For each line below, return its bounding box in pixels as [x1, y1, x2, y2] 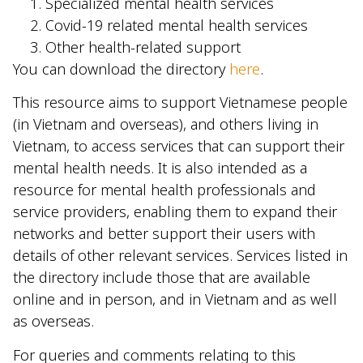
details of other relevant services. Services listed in [13, 246, 348, 266]
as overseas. [13, 311, 94, 331]
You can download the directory [13, 58, 229, 79]
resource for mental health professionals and [13, 180, 316, 200]
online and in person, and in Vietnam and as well [13, 289, 337, 310]
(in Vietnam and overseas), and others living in [13, 114, 318, 135]
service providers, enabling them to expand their [13, 202, 337, 222]
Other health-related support [45, 36, 241, 57]
